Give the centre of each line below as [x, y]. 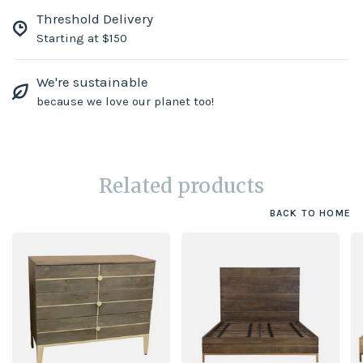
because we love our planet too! [125, 102]
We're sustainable [92, 82]
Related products [181, 186]
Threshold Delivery [95, 19]
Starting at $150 [82, 38]
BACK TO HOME [310, 214]
